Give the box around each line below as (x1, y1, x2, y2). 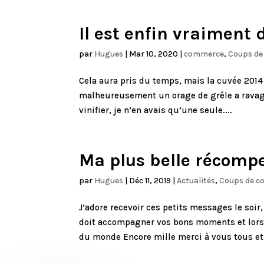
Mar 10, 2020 (129, 49, 179, 59)
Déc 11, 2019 (129, 176, 171, 186)
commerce (184, 49, 225, 59)
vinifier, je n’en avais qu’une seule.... (79, 105, 233, 115)
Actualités (177, 176, 216, 186)
